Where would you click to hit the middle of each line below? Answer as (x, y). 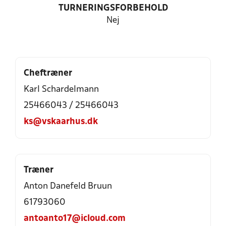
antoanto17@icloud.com (75, 219)
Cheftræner (48, 73)
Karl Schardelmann (61, 90)
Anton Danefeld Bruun (68, 186)
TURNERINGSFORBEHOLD (113, 8)
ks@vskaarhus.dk (61, 122)
